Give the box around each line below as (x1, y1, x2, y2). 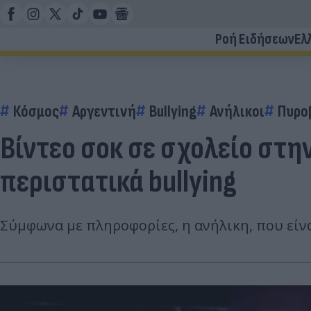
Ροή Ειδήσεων (215, 30, 294, 49)
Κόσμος (13, 101, 59, 121)
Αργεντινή (72, 101, 136, 121)
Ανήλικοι (210, 101, 264, 121)
